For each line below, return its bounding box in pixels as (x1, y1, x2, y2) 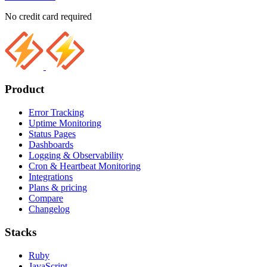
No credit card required (5, 11, 92, 21)
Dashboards (29, 139, 73, 150)
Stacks (5, 225, 36, 238)
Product (5, 83, 44, 96)
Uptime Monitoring (29, 118, 101, 129)
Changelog (29, 204, 70, 215)
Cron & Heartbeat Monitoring (29, 161, 141, 172)
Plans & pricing (29, 182, 87, 193)
